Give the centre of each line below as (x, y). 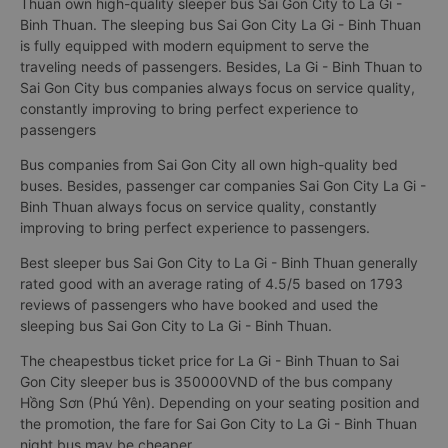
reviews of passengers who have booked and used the (199, 304)
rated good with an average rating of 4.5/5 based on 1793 (211, 283)
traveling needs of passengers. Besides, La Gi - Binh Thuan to (221, 66)
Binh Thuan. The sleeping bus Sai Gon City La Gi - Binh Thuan (220, 24)
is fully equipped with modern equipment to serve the (194, 45)
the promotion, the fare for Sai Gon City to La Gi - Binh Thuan (218, 423)
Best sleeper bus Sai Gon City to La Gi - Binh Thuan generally (219, 262)
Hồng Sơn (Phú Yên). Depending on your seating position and (220, 402)
